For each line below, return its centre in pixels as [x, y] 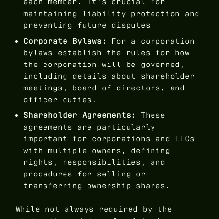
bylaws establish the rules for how [107, 53]
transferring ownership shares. [97, 186]
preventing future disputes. [89, 25]
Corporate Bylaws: [65, 41]
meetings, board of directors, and [104, 88]
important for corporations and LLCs [109, 139]
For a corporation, [153, 41]
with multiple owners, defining [97, 151]
